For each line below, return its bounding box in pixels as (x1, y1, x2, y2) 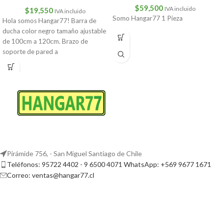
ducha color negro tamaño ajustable (2, 27, 106, 35)
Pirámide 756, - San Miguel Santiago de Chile (7, 149, 142, 158)
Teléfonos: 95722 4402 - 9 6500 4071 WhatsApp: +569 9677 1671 (7, 160, 211, 169)
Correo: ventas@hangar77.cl (7, 171, 94, 180)
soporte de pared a (2, 47, 58, 55)
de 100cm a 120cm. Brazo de (2, 37, 88, 45)
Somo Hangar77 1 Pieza (112, 14, 183, 23)
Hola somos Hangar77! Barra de (2, 16, 96, 25)
